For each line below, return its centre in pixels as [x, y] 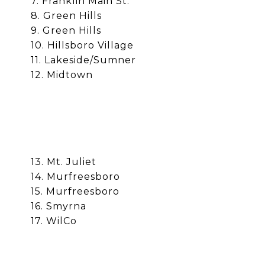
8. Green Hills [68, 16]
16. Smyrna [59, 206]
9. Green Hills [66, 31]
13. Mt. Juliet [64, 162]
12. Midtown [62, 75]
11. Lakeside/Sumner [83, 60]
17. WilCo [54, 221]
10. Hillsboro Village [82, 46]
